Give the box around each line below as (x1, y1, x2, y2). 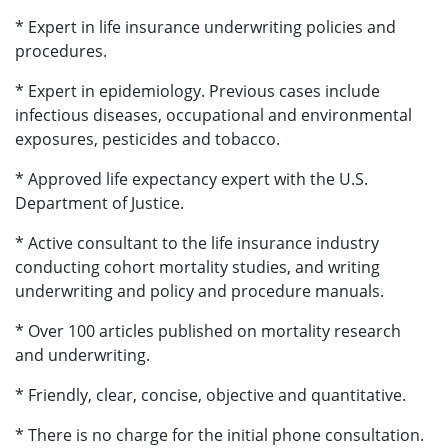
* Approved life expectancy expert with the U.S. (15, 168, 368, 191)
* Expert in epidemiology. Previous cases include (15, 80, 380, 103)
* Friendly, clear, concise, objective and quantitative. (15, 384, 406, 407)
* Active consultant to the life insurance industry (15, 232, 379, 255)
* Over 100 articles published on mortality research (15, 320, 401, 343)
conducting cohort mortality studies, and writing (15, 256, 380, 279)
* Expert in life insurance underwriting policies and (15, 16, 396, 39)
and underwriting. (15, 344, 150, 367)
